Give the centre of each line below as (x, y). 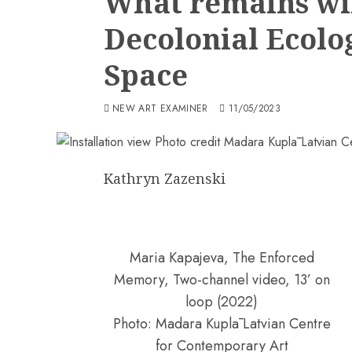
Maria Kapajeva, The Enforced (222, 257)
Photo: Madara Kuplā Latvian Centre (222, 323)
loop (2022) (222, 301)
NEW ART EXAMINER (160, 108)
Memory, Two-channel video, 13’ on (222, 279)
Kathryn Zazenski (165, 178)
